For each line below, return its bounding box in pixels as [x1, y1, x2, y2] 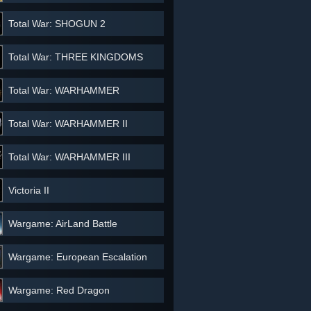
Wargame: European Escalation [8, 251, 147, 262]
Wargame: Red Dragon [8, 285, 110, 296]
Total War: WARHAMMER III [8, 151, 131, 162]
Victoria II [8, 185, 49, 196]
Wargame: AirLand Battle [8, 218, 117, 229]
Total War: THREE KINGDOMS [8, 51, 143, 62]
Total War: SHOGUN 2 [8, 18, 106, 29]
